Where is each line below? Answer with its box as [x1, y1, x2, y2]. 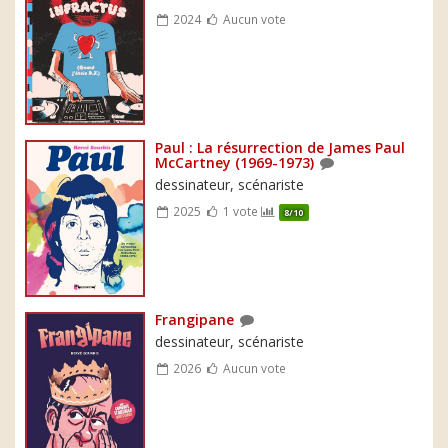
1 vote [219, 202, 261, 219]
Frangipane [155, 310, 234, 330]
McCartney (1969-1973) [155, 152, 314, 172]
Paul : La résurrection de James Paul [155, 137, 405, 157]
